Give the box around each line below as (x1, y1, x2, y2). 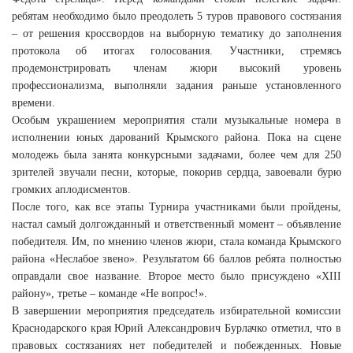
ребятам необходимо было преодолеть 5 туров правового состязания (12, 10, 341, 22)
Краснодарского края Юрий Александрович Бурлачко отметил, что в (12, 322, 341, 334)
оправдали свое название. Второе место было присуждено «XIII (12, 270, 341, 282)
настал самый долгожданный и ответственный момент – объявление (12, 218, 341, 230)
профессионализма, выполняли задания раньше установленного (12, 80, 341, 91)
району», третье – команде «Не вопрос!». (12, 288, 207, 299)
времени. (12, 97, 55, 109)
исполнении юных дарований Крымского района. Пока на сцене (12, 132, 341, 143)
